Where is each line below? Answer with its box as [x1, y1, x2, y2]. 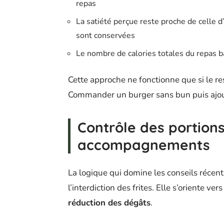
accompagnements [77, 135, 210, 153]
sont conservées [76, 29, 135, 41]
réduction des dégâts [68, 196, 150, 208]
